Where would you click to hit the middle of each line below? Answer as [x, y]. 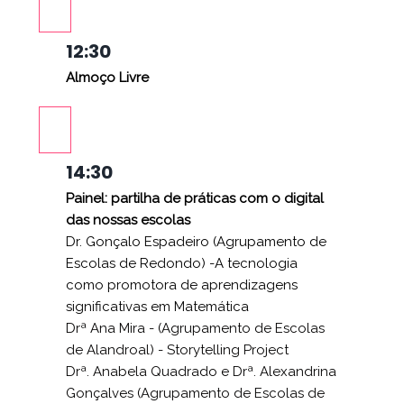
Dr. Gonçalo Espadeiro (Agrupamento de [196, 241]
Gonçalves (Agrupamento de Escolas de [195, 393]
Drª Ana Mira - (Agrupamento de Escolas [195, 328]
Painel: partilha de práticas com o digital [195, 198]
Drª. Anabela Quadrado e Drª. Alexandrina [201, 371]
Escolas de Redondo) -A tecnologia [182, 263]
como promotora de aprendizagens [182, 285]
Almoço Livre [107, 77]
